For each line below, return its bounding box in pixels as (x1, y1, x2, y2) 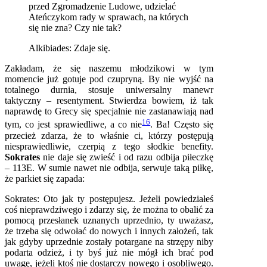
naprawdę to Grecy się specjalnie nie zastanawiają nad (5, 106, 213, 117)
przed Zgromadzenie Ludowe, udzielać (29, 1, 176, 12)
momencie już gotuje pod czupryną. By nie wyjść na (5, 74, 213, 85)
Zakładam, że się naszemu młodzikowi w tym (5, 63, 213, 74)
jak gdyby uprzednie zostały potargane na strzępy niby (5, 236, 213, 247)
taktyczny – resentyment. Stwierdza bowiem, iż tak (5, 95, 213, 106)
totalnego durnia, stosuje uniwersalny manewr (5, 85, 213, 95)
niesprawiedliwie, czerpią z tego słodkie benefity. (5, 141, 213, 151)
